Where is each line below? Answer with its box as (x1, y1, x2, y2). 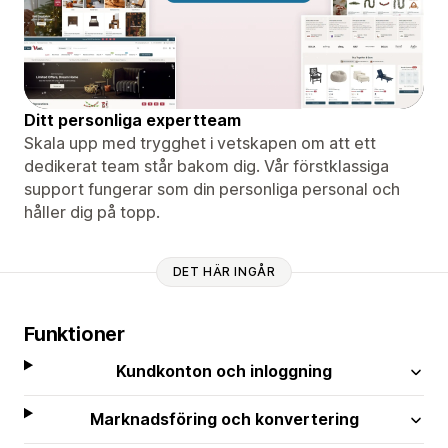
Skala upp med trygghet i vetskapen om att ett (24, 132, 376, 153)
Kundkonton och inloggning (116, 360, 333, 381)
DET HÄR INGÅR (172, 264, 276, 280)
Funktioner (24, 321, 125, 346)
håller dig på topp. (24, 201, 160, 222)
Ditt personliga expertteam (24, 109, 241, 130)
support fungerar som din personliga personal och (24, 178, 400, 199)
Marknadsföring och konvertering (89, 408, 359, 429)
